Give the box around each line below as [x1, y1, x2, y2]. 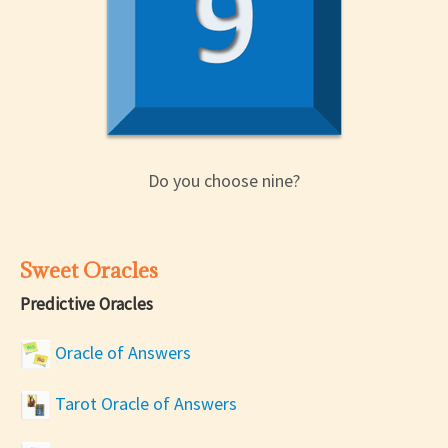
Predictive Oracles [20, 293, 153, 316]
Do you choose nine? [148, 169, 300, 193]
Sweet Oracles [20, 257, 158, 285]
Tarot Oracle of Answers [51, 391, 237, 415]
